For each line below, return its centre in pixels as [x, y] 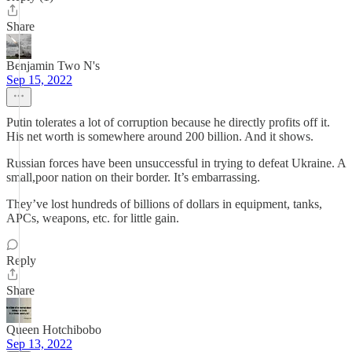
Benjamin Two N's [53, 66]
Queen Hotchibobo [54, 330]
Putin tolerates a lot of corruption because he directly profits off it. [168, 122]
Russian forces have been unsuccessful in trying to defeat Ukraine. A [176, 163]
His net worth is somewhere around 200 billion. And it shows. [160, 136]
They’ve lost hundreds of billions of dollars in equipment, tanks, [164, 204]
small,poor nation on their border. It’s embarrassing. [133, 177]
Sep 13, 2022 [39, 344]
